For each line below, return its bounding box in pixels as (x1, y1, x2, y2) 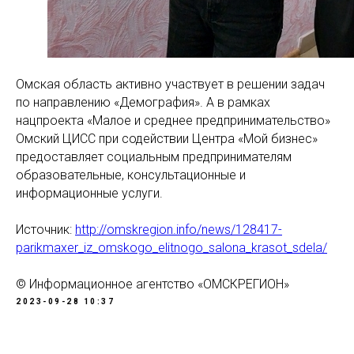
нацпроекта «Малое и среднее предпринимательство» (16, 113, 330, 128)
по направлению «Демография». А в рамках (16, 95, 270, 110)
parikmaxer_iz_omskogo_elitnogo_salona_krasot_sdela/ (16, 240, 327, 255)
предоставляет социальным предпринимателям (16, 149, 292, 164)
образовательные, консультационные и (16, 168, 246, 183)
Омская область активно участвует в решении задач (16, 77, 325, 92)
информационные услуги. (16, 186, 163, 201)
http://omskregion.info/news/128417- (75, 222, 282, 237)
